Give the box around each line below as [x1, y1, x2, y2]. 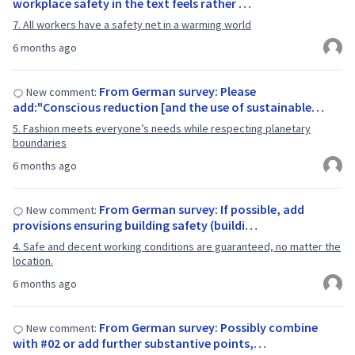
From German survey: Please [99, 83, 256, 99]
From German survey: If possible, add [99, 201, 304, 217]
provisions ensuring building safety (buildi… [13, 217, 258, 233]
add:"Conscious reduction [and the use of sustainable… [13, 99, 324, 115]
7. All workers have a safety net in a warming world [13, 17, 251, 32]
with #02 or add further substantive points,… [13, 335, 266, 351]
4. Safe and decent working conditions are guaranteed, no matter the [13, 239, 341, 254]
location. [13, 254, 53, 268]
